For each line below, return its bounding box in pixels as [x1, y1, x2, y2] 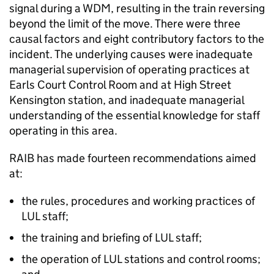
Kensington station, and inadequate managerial [9, 93, 244, 107]
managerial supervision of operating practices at [9, 62, 250, 76]
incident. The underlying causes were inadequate [9, 47, 253, 61]
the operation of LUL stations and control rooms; [21, 252, 261, 266]
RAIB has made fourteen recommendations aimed [9, 151, 256, 165]
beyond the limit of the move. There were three [9, 17, 240, 31]
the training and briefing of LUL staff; [21, 231, 202, 245]
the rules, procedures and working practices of [21, 194, 255, 208]
